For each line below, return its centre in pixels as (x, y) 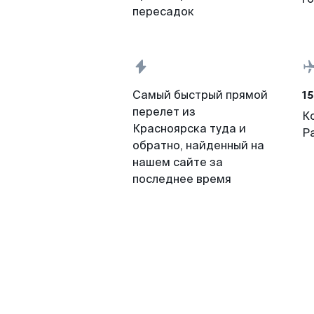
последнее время (182, 179)
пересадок (163, 12)
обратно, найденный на (198, 145)
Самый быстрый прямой (200, 95)
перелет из (164, 112)
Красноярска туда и (189, 129)
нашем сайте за (178, 162)
